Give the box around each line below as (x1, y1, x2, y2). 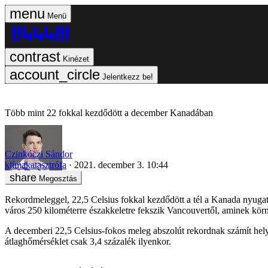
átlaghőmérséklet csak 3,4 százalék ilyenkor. (5, 236, 171, 246)
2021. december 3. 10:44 (74, 159, 168, 170)
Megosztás (39, 173, 77, 183)
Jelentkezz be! (102, 72, 153, 81)
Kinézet (63, 54, 89, 63)
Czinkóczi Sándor (5, 148, 72, 159)
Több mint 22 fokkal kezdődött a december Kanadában (5, 108, 213, 118)
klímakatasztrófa (5, 159, 66, 170)
